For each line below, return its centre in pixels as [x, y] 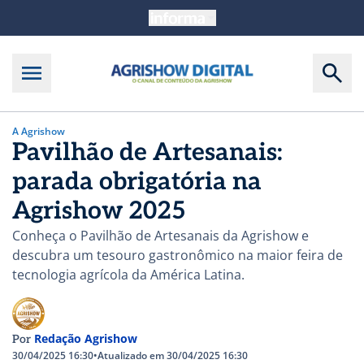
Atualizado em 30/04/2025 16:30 [173, 355]
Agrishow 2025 [99, 211]
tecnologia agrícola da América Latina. [128, 274]
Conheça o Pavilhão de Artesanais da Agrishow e [160, 235]
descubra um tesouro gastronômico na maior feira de [178, 255]
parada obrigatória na [137, 182]
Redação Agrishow [86, 338]
